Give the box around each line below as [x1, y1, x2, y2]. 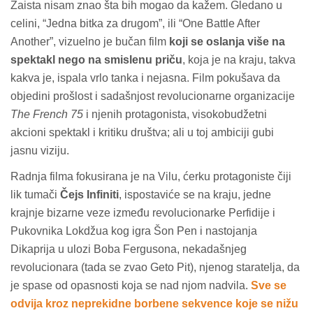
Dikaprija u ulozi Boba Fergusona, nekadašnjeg [10, 242, 247, 255]
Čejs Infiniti [60, 188, 119, 201]
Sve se [251, 279, 286, 291]
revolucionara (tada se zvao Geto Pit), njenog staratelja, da [10, 261, 300, 273]
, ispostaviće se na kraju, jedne [119, 188, 271, 201]
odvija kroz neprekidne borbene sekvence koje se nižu [10, 297, 298, 310]
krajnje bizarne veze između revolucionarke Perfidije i [10, 206, 275, 219]
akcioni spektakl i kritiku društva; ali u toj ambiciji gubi [10, 126, 274, 138]
